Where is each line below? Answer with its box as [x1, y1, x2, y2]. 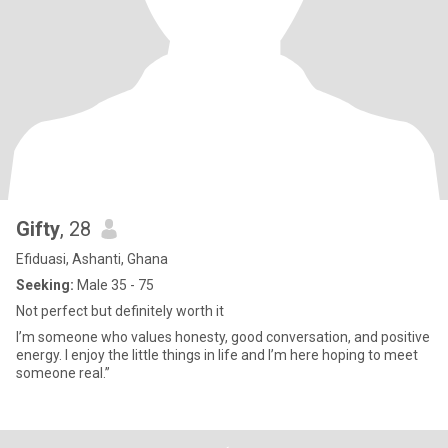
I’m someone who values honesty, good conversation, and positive [16, 329, 430, 345]
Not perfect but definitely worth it [16, 303, 224, 319]
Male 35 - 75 [74, 277, 154, 293]
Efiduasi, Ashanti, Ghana [16, 251, 168, 267]
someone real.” [16, 365, 110, 381]
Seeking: [16, 277, 74, 293]
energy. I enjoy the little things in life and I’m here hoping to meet [16, 347, 418, 363]
